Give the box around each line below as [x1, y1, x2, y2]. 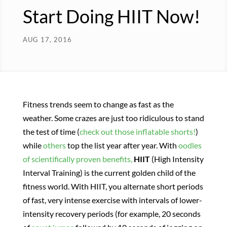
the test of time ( [22, 127, 80, 137]
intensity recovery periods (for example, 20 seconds [22, 209, 201, 219]
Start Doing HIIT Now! [22, 5, 200, 28]
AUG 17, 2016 [22, 35, 72, 44]
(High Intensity [149, 154, 204, 164]
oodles [178, 140, 202, 150]
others [43, 140, 66, 150]
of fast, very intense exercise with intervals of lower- [22, 195, 202, 205]
